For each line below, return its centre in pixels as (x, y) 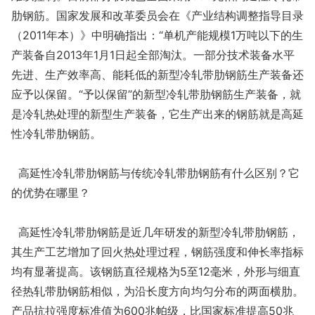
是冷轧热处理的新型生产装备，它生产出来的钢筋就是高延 (157, 114)
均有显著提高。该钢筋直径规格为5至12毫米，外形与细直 (156, 271)
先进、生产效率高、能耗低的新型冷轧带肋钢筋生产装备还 (157, 75)
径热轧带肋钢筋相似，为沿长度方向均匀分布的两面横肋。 (157, 291)
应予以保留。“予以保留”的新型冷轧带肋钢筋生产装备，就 (156, 94)
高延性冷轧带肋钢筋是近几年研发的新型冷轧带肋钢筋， (155, 232)
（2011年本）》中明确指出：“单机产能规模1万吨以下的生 (157, 35)
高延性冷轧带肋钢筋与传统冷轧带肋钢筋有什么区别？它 (155, 173)
